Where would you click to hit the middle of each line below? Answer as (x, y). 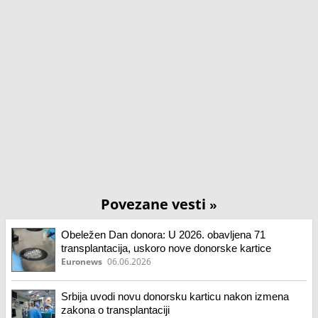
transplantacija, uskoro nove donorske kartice (166, 248)
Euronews (82, 262)
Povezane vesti (155, 204)
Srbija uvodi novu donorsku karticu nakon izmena (175, 296)
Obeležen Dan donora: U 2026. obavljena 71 (163, 235)
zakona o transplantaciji (115, 310)
